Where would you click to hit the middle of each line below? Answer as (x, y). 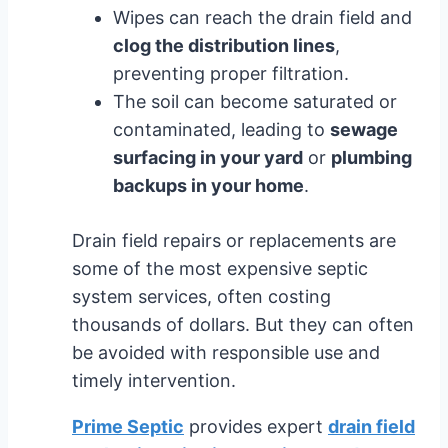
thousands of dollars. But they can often (243, 324)
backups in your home (208, 185)
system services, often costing (201, 296)
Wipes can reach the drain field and (262, 17)
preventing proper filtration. (231, 73)
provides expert (256, 426)
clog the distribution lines (224, 45)
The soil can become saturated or (255, 101)
